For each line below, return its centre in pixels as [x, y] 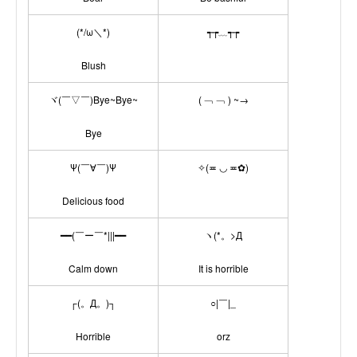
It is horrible [223, 268]
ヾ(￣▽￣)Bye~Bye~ [93, 99]
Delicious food [93, 200]
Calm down [93, 268]
